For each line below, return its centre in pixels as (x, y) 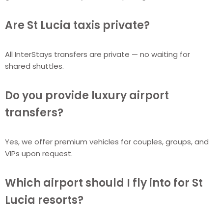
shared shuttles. (34, 66)
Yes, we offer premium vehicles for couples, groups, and (107, 141)
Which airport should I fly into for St (104, 183)
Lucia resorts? (44, 200)
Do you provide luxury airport (87, 95)
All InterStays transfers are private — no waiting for (97, 54)
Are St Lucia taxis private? (77, 25)
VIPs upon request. (39, 153)
